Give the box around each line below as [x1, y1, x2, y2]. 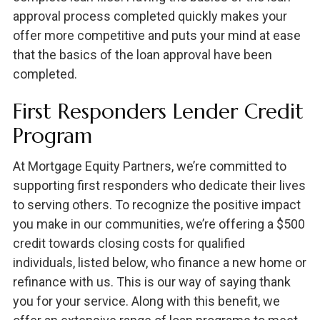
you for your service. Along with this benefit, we [12, 293, 280, 309]
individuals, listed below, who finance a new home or [12, 254, 306, 270]
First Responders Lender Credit [12, 98, 304, 124]
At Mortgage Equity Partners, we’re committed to [12, 158, 286, 174]
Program [12, 122, 92, 149]
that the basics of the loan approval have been [12, 46, 272, 62]
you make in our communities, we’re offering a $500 [12, 216, 305, 231]
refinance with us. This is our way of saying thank [12, 274, 291, 289]
